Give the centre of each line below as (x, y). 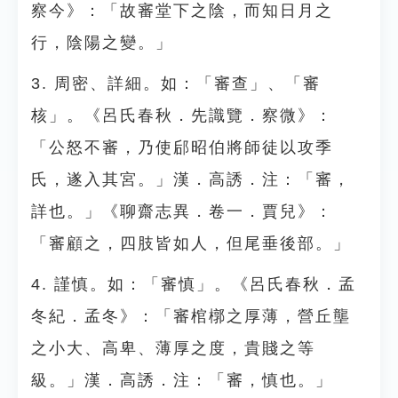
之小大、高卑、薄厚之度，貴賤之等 (173, 348)
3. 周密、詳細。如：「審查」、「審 (176, 84)
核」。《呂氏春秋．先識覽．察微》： (182, 115)
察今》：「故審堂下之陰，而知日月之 (182, 11)
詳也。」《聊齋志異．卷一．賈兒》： (182, 211)
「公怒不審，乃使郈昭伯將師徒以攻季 (182, 147)
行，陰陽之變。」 (102, 43)
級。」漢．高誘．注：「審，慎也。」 (182, 380)
